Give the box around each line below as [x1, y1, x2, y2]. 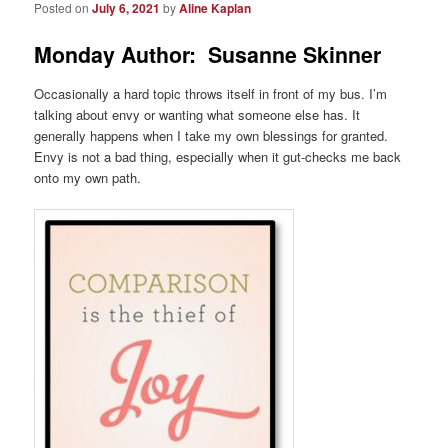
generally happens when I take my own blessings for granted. [34, 125, 389, 145]
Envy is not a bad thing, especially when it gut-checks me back [34, 146, 402, 166]
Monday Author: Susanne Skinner [34, 39, 382, 71]
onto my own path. [34, 167, 142, 187]
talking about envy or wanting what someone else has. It [34, 104, 361, 124]
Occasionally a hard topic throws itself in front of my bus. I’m [34, 83, 388, 103]
